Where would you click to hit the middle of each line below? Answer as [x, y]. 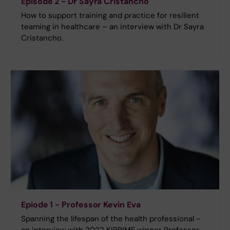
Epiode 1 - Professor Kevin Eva [81, 204]
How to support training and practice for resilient [110, 16]
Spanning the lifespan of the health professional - [111, 218]
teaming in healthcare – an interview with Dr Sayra [112, 27]
